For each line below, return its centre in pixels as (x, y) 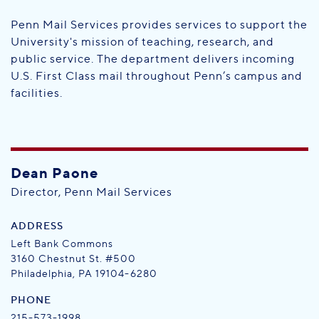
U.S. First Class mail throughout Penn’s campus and (157, 76)
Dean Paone (54, 173)
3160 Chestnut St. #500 (73, 258)
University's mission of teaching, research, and (142, 42)
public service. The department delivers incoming (153, 59)
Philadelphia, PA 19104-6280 (84, 273)
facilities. (37, 93)
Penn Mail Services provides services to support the (159, 25)
